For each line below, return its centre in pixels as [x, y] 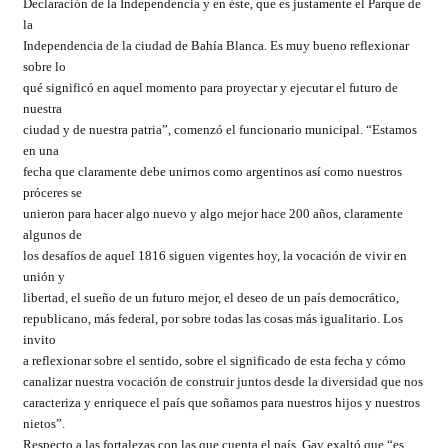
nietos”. [44, 423]
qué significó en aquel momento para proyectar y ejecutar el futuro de [210, 87]
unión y [44, 276]
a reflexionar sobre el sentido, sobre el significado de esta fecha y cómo [214, 360]
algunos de [52, 234]
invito [39, 339]
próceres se [52, 192]
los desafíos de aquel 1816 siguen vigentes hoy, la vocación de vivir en [215, 255]
